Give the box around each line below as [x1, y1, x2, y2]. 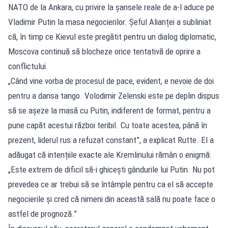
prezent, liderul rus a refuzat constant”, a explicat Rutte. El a [8, 134, 214, 145]
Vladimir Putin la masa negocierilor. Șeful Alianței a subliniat [8, 16, 211, 27]
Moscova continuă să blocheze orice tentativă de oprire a [8, 46, 201, 56]
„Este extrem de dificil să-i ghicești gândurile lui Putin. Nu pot [8, 164, 215, 175]
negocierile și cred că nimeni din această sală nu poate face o [8, 193, 215, 204]
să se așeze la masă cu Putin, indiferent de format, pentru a [8, 105, 211, 116]
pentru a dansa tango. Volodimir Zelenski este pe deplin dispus [8, 90, 219, 101]
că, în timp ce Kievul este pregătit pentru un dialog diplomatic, [8, 31, 216, 42]
